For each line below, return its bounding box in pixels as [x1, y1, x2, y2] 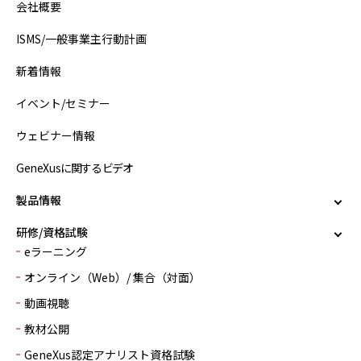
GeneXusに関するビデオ [16, 160, 133, 176]
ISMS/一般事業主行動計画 [16, 31, 147, 47]
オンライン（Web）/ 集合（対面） [24, 269, 201, 285]
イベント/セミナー [16, 95, 110, 111]
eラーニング [24, 243, 87, 259]
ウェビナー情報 [16, 127, 95, 143]
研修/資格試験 [16, 224, 88, 240]
